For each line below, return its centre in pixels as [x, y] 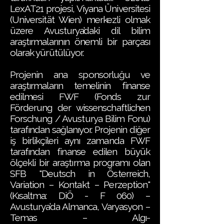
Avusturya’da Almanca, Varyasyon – [80, 206]
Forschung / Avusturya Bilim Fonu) [80, 118]
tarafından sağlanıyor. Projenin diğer [80, 129]
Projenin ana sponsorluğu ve [80, 74]
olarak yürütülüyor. [47, 52]
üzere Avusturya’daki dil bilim [80, 30]
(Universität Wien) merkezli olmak [80, 19]
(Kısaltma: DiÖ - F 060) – [80, 195]
